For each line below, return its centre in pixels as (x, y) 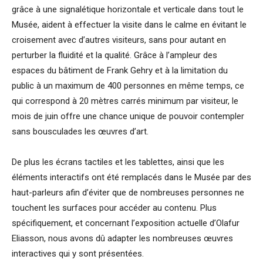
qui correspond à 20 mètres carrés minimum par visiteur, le (125, 101)
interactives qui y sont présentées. (78, 254)
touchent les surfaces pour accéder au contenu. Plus (114, 208)
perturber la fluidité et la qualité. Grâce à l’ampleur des (114, 55)
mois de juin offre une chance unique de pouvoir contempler (128, 116)
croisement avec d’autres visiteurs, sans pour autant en (119, 40)
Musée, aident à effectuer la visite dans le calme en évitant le (129, 25)
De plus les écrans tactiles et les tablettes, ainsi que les (118, 162)
